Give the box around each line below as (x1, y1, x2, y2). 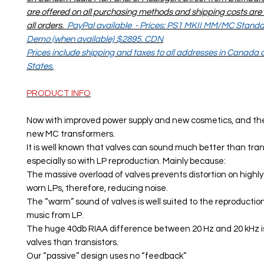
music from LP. (27, 211, 84, 220)
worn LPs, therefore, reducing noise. (27, 184, 168, 193)
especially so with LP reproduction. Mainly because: (27, 157, 226, 166)
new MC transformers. (27, 130, 115, 138)
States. (27, 62, 54, 71)
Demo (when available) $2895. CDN (27, 35, 163, 44)
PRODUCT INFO (27, 89, 91, 98)
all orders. (27, 21, 67, 30)
